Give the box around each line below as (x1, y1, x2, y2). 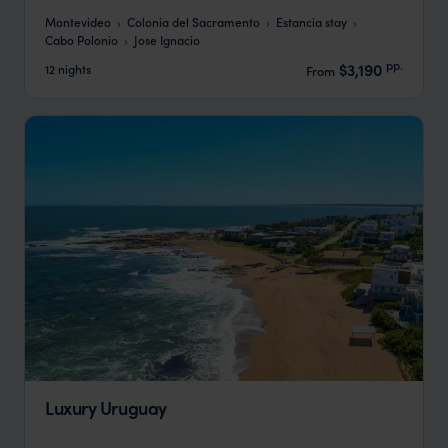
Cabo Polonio (45, 30, 118, 48)
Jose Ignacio (134, 30, 200, 48)
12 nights (45, 60, 91, 78)
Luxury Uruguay (45, 395, 167, 421)
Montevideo (45, 12, 111, 30)
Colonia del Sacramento (127, 12, 260, 30)
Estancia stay (276, 12, 347, 30)
